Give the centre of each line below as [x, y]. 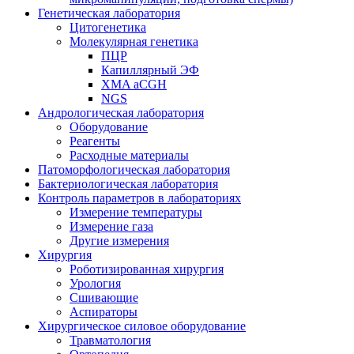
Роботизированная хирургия [147, 269]
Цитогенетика [108, 28]
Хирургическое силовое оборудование [142, 326]
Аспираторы [104, 312]
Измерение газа [111, 227]
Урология [95, 284]
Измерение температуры [136, 213]
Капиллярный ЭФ [150, 70]
